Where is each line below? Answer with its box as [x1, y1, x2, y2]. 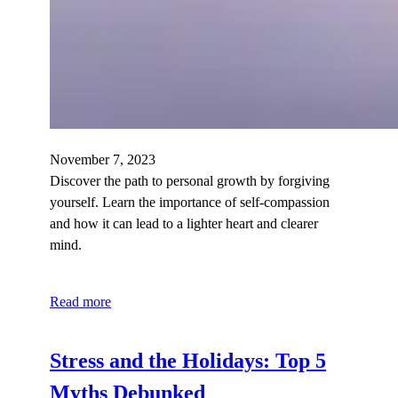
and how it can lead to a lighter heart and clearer [50, 216, 318, 232]
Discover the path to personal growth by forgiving [50, 173, 330, 189]
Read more [50, 294, 111, 310]
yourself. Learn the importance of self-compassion [50, 195, 330, 211]
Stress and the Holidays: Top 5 [50, 349, 326, 373]
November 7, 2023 [50, 152, 155, 168]
